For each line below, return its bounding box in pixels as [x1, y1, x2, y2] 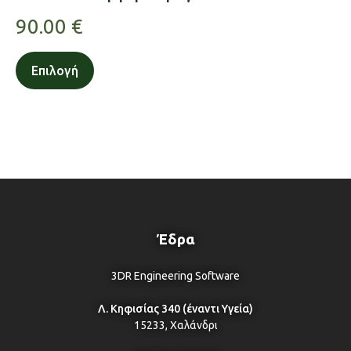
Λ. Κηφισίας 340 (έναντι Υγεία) [98, 302, 253, 315]
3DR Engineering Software [111, 269, 240, 282]
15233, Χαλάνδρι [133, 318, 218, 331]
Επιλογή [31, 63, 78, 78]
